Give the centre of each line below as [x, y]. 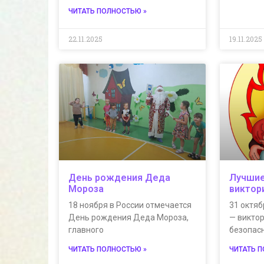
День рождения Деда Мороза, [128, 218]
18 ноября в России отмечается [130, 205]
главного [86, 230]
